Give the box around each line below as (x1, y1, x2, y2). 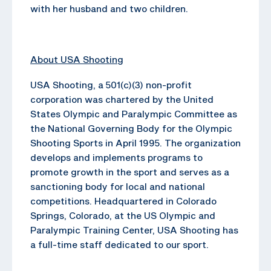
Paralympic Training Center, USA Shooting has (30, 224, 238, 235)
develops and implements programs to (30, 151, 203, 163)
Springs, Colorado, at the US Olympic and (30, 209, 215, 221)
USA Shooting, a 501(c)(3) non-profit (30, 79, 192, 90)
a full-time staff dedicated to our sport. (30, 238, 209, 250)
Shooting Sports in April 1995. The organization (30, 137, 241, 148)
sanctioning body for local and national (30, 180, 205, 192)
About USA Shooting (30, 53, 123, 65)
